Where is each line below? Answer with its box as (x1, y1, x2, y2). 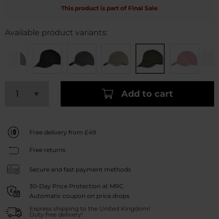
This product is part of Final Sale (61, 4, 158, 12)
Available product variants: (5, 28, 108, 38)
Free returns (29, 146, 66, 154)
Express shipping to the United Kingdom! (29, 205, 150, 213)
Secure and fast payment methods (29, 165, 131, 173)
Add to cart (121, 88, 173, 99)
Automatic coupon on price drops (29, 192, 130, 200)
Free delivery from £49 (29, 128, 96, 136)
